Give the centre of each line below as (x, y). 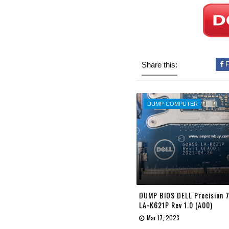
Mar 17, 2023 (163, 217)
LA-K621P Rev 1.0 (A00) (176, 204)
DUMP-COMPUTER (173, 104)
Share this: (159, 65)
